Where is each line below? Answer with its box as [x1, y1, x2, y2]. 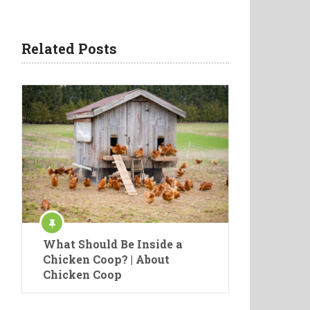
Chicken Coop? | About [43, 251, 170, 266]
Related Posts [21, 39, 117, 57]
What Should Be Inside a [43, 236, 183, 251]
